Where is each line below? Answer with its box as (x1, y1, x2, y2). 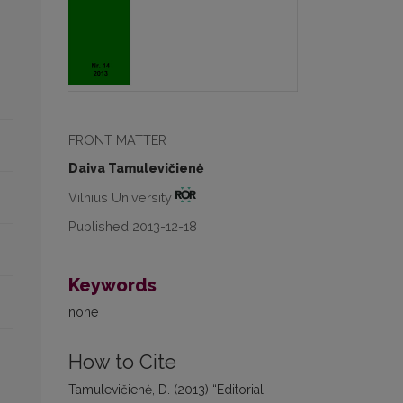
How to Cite (68, 350, 176, 373)
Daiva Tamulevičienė (68, 161, 203, 176)
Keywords (68, 273, 157, 296)
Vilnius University (68, 189, 175, 205)
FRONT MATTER (68, 132, 166, 148)
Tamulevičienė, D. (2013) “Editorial (68, 381, 264, 397)
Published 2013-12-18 (68, 218, 197, 234)
